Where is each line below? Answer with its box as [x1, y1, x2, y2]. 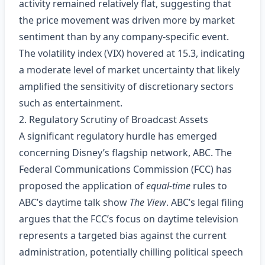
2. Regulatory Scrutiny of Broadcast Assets [19, 113, 208, 126]
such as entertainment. [19, 96, 122, 109]
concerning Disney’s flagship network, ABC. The [19, 146, 232, 159]
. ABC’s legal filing [166, 196, 244, 209]
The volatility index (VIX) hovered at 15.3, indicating [19, 47, 245, 60]
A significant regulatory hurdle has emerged [19, 130, 217, 143]
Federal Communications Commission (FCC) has [19, 163, 232, 176]
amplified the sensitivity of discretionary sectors [19, 80, 234, 93]
